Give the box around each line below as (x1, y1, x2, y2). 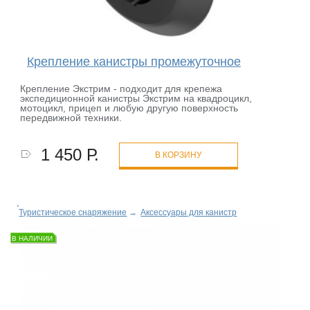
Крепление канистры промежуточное (26, 55, 241, 69)
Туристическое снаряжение (19, 208, 127, 218)
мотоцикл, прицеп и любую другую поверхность (20, 102, 239, 114)
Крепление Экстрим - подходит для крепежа (20, 83, 223, 95)
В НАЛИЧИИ (12, 235, 53, 243)
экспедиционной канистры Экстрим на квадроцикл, (20, 93, 253, 104)
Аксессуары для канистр (140, 208, 237, 218)
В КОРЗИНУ (155, 150, 203, 161)
